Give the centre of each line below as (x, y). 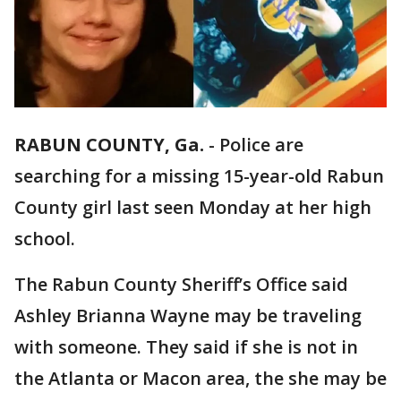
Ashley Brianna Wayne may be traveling (188, 316)
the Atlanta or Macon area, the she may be (200, 379)
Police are (261, 145)
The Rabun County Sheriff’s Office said (181, 285)
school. (45, 239)
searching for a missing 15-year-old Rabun (199, 176)
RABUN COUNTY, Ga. (109, 145)
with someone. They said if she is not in (186, 347)
